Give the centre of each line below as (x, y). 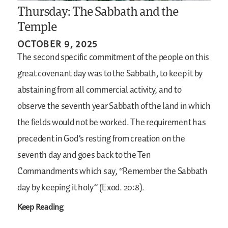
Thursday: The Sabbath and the (98, 11)
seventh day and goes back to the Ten (84, 155)
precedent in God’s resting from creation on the (101, 139)
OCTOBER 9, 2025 (58, 44)
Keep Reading (40, 207)
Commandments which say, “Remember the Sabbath (112, 172)
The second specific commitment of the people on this (113, 58)
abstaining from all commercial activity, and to (99, 90)
